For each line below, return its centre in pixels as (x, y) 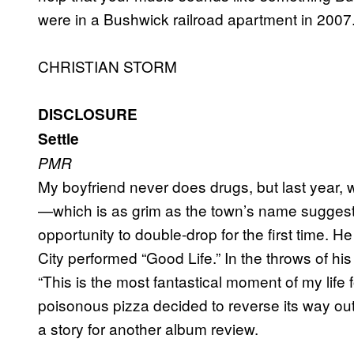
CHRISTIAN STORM (107, 66)
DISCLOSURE (88, 115)
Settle (58, 139)
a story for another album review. (148, 329)
